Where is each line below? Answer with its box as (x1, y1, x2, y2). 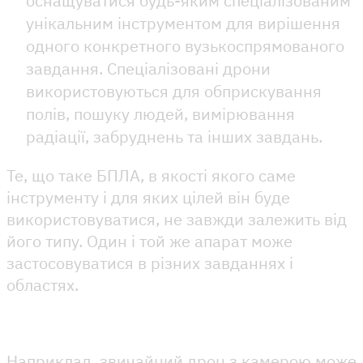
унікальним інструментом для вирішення (26, 11, 340, 34)
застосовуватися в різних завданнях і (6, 251, 293, 274)
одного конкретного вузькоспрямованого (26, 34, 344, 57)
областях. (6, 273, 83, 296)
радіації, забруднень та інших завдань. (26, 125, 327, 147)
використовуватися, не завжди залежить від (6, 207, 347, 230)
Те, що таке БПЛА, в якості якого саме (6, 164, 296, 186)
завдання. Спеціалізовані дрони (26, 57, 271, 79)
